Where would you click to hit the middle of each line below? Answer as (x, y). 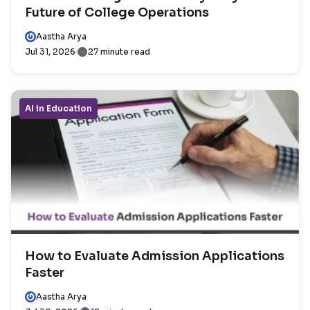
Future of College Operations (117, 12)
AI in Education (58, 108)
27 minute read (119, 51)
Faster (45, 272)
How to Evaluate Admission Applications (155, 256)
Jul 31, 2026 (50, 51)
